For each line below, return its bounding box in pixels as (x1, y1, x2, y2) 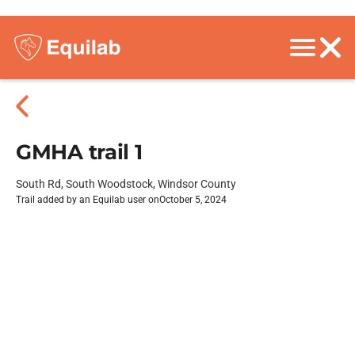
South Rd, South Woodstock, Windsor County (16, 177, 236, 190)
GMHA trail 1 (16, 139, 143, 165)
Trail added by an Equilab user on (16, 194, 159, 205)
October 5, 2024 (159, 194, 227, 205)
